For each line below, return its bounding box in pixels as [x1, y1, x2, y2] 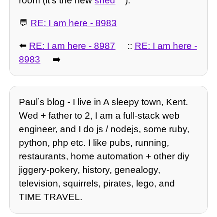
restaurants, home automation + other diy [19, 151, 190, 161]
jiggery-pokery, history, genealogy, [19, 164, 161, 175]
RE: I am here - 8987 [29, 41, 116, 51]
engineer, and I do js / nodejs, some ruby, [19, 124, 190, 134]
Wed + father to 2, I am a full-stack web [19, 110, 180, 121]
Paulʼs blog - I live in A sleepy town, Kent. [19, 96, 188, 107]
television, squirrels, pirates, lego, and [19, 178, 175, 188]
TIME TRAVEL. [19, 191, 83, 202]
